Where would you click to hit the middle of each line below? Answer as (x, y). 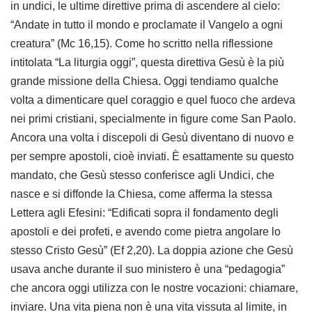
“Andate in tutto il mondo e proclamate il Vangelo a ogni (147, 25)
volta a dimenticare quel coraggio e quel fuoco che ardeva (153, 100)
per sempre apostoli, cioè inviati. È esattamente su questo (152, 156)
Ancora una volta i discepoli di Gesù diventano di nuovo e (152, 138)
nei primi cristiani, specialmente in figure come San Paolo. (153, 119)
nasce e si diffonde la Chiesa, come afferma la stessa (141, 194)
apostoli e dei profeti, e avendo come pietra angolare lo (146, 232)
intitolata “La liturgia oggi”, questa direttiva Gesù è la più (147, 62)
